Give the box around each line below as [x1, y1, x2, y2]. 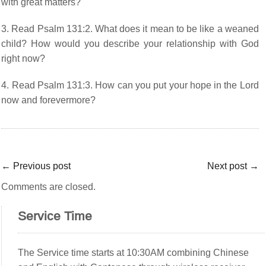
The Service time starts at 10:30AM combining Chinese [18, 247, 249, 258]
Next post [207, 160, 249, 171]
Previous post [11, 160, 71, 171]
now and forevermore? [1, 94, 96, 105]
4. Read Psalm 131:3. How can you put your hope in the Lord [1, 80, 259, 90]
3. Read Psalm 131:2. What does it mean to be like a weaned [1, 23, 259, 34]
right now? [1, 53, 46, 64]
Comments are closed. [1, 181, 96, 192]
